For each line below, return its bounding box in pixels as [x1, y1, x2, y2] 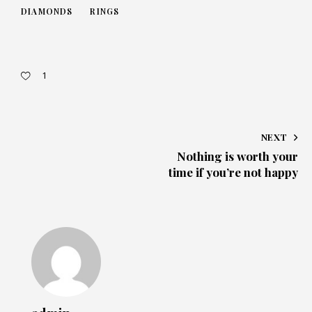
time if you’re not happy [169, 164, 298, 180]
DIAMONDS [21, 6, 73, 17]
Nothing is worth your [177, 148, 298, 164]
